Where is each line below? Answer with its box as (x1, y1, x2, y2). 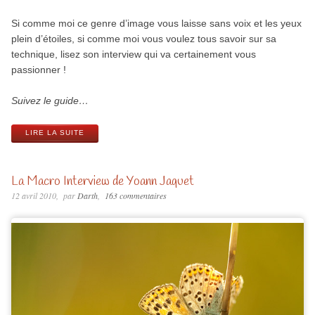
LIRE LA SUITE (25, 129, 84, 137)
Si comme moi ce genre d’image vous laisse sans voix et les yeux (11, 18, 302, 30)
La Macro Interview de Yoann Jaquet (11, 173, 194, 191)
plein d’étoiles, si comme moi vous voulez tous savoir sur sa (11, 33, 276, 45)
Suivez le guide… (11, 95, 89, 107)
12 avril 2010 (11, 190, 56, 202)
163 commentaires (104, 190, 167, 202)
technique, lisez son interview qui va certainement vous (11, 49, 256, 60)
